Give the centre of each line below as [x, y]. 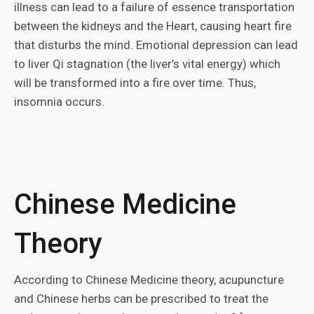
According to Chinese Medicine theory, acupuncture [149, 280]
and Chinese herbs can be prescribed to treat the [141, 299]
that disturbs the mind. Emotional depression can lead [156, 45]
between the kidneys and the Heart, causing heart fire [153, 26]
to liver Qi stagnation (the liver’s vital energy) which [147, 64]
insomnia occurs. [59, 102]
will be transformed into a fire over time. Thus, [135, 83]
